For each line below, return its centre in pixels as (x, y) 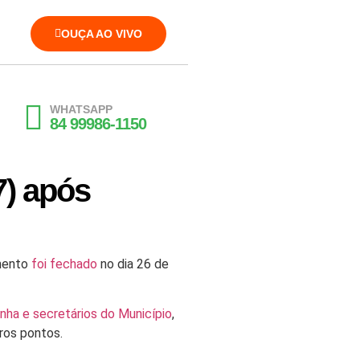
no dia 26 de (133, 264)
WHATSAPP (81, 109)
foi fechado (64, 264)
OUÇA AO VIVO (101, 34)
